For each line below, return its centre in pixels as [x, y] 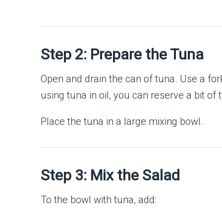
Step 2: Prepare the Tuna [122, 54]
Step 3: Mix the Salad [110, 175]
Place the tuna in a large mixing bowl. [122, 121]
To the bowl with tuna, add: [98, 199]
